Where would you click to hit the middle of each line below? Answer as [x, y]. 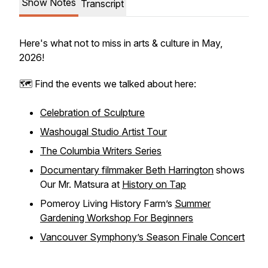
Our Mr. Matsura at [81, 184]
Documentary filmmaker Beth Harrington [127, 170]
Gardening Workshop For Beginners [117, 218]
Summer [193, 203]
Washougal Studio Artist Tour [103, 132]
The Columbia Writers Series [101, 151]
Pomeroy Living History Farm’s [107, 203]
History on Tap [154, 184]
